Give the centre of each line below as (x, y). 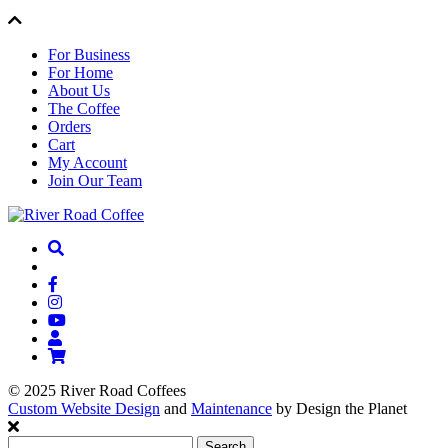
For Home (80, 72)
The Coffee (84, 108)
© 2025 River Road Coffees (97, 390)
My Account (87, 162)
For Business (89, 54)
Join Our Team (95, 180)
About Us (79, 90)
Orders (69, 126)
